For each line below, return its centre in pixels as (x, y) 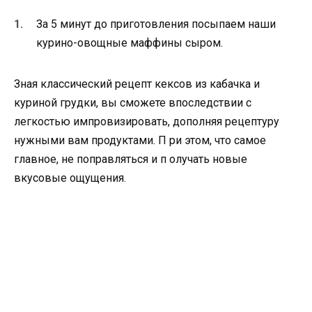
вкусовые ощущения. (70, 178)
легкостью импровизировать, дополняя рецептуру (147, 122)
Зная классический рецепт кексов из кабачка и (137, 84)
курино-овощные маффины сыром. (130, 43)
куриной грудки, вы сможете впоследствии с (133, 103)
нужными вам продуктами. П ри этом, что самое (140, 141)
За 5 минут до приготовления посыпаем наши (156, 24)
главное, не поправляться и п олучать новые (131, 159)
